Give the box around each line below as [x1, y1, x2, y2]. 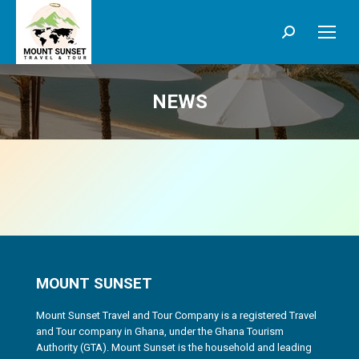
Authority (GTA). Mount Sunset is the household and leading [36, 341, 312, 353]
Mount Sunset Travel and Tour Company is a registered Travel [36, 309, 317, 321]
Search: [282, 28, 323, 43]
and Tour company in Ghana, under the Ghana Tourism [36, 325, 284, 337]
